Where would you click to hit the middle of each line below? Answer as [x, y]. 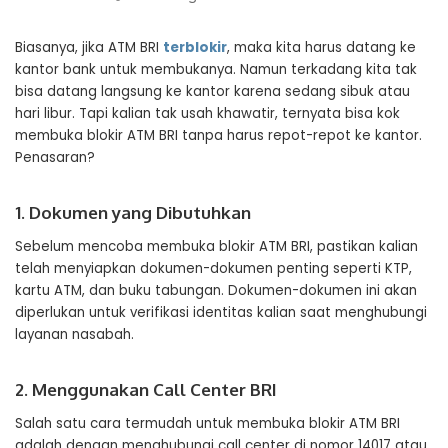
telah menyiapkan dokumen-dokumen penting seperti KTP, [213, 268]
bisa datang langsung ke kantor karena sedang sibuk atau [212, 91]
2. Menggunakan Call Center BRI [146, 389]
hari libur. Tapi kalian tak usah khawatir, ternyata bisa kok [207, 113]
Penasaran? [55, 157]
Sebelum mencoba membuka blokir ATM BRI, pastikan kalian [216, 246]
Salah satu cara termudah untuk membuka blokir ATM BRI [207, 423]
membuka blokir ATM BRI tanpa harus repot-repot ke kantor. [218, 135]
